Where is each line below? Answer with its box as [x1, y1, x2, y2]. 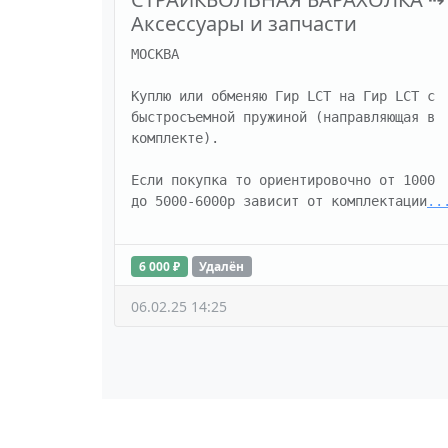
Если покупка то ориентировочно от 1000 [131, 171, 435, 188]
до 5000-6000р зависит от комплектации [131, 192, 427, 209]
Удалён [199, 257, 245, 275]
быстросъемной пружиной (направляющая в [131, 108, 435, 125]
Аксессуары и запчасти [131, 9, 357, 37]
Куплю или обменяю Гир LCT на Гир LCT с [131, 87, 435, 104]
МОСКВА [131, 45, 179, 62]
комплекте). [131, 129, 219, 146]
